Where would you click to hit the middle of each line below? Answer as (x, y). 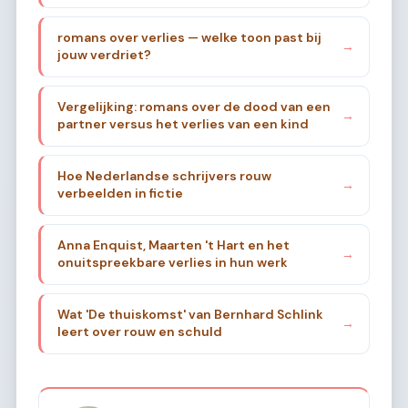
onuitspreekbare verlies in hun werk (172, 263)
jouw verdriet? (104, 55)
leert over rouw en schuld (139, 332)
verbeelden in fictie (120, 194)
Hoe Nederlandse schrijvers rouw (164, 176)
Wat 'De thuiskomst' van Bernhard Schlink (190, 315)
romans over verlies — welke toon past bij (189, 38)
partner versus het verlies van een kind (183, 124)
